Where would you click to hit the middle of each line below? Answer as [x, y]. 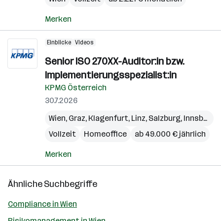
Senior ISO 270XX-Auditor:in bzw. [115, 61]
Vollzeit [62, 134]
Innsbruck [193, 118]
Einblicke [59, 42]
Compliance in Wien [42, 204]
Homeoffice [105, 134]
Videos [84, 42]
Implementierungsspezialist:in [111, 75]
